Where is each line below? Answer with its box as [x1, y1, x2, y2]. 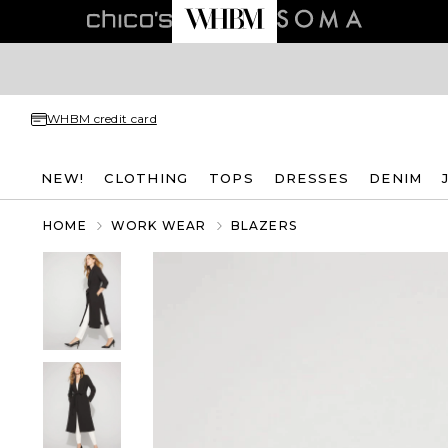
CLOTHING [104, 169, 189, 186]
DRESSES [273, 169, 349, 186]
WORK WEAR [110, 218, 207, 233]
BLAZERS [230, 218, 298, 233]
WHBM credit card [47, 111, 157, 126]
